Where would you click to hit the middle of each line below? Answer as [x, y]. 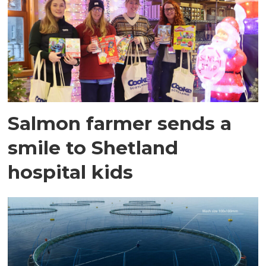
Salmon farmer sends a [120, 123]
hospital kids [71, 172]
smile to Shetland [93, 147]
